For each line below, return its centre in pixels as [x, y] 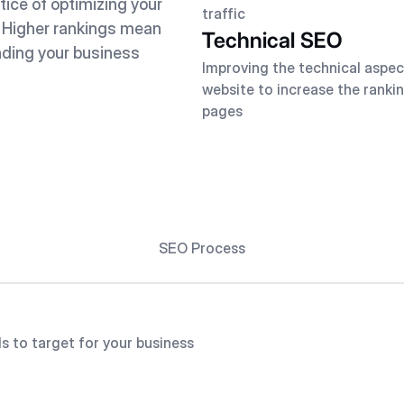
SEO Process [202, 248]
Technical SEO [272, 40]
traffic [224, 14]
